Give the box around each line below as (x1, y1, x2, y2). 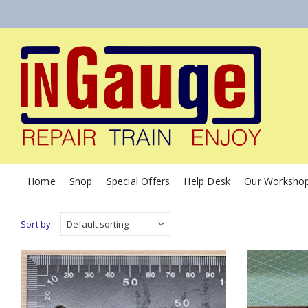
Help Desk (184, 175, 231, 188)
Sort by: (21, 217, 54, 230)
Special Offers (106, 175, 170, 188)
